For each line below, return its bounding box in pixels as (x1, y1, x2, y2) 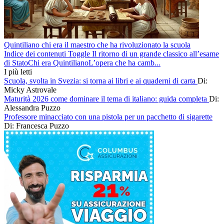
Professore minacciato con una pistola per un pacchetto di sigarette (4, 112, 212, 121)
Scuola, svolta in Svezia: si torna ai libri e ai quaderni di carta (4, 76, 197, 85)
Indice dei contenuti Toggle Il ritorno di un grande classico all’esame (4, 49, 219, 58)
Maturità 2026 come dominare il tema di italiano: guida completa (4, 94, 209, 103)
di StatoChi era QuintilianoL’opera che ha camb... (4, 58, 160, 67)
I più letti (4, 67, 32, 76)
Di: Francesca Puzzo (4, 121, 69, 130)
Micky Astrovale (4, 85, 56, 94)
